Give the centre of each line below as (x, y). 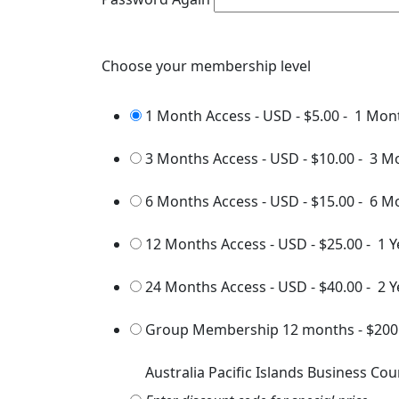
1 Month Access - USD (219, 116)
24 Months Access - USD (226, 287)
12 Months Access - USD (226, 244)
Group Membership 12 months (250, 330)
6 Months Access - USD (222, 201)
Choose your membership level (206, 66)
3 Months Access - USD (222, 159)
